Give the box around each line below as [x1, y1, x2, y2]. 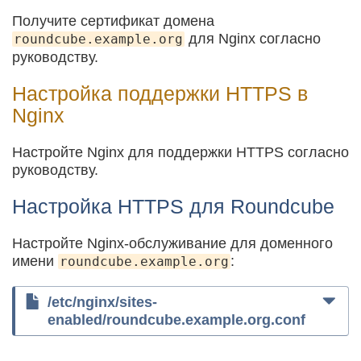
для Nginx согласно [185, 30, 321, 47]
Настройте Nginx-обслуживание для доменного [12, 234, 333, 251]
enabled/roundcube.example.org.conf [48, 312, 305, 329]
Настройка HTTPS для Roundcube [12, 194, 334, 218]
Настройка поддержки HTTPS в [12, 81, 308, 105]
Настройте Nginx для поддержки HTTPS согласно [12, 143, 349, 160]
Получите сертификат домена [12, 12, 214, 29]
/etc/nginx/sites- [48, 294, 157, 311]
